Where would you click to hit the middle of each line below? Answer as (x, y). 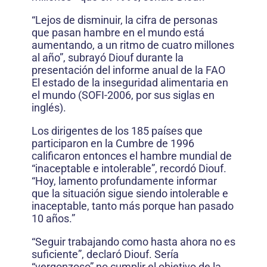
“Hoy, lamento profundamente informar (124, 181)
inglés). (49, 108)
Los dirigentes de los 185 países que (117, 131)
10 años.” (53, 218)
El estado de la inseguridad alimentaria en (130, 83)
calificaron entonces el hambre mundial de (132, 156)
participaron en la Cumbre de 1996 (113, 143)
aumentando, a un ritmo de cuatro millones (133, 45)
